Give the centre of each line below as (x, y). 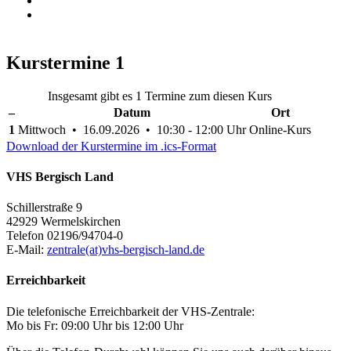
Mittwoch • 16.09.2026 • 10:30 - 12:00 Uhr (132, 129)
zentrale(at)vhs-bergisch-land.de (126, 250)
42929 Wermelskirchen (63, 222)
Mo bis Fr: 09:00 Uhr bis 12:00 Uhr (95, 325)
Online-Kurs (280, 129)
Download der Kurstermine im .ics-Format (111, 146)
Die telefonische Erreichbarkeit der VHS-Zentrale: (130, 311)
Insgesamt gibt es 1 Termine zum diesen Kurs (160, 96)
